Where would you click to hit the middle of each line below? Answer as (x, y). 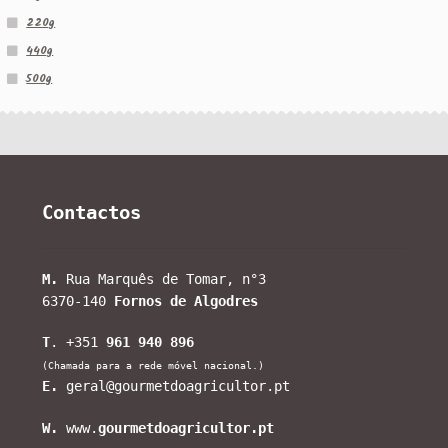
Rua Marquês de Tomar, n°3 (162, 278)
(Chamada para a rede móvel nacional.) (153, 365)
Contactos (92, 213)
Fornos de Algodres (186, 300)
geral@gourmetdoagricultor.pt (174, 386)
